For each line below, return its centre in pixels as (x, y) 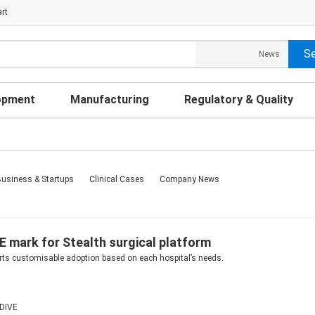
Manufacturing (110, 99)
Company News (189, 179)
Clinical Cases (117, 179)
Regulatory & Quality (239, 99)
